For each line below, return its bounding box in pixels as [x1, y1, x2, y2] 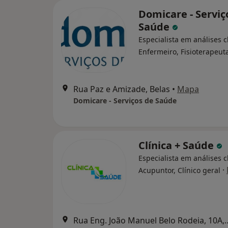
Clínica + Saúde [138, 138, 216, 152]
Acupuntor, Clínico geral [138, 165, 220, 175]
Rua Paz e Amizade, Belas [73, 83, 170, 95]
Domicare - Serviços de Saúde [73, 96, 177, 105]
